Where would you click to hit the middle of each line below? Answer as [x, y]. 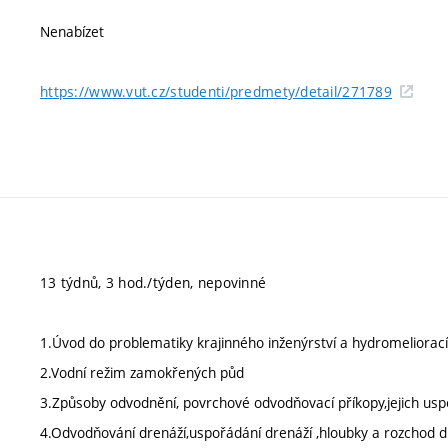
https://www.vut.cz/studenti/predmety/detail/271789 [216, 91]
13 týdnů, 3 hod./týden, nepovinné [153, 282]
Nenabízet [72, 31]
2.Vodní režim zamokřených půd [142, 372]
